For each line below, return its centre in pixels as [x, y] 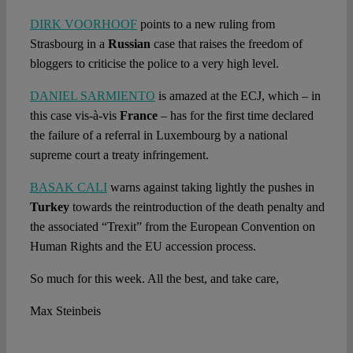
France [138, 116]
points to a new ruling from [206, 24]
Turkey [49, 207]
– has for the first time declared [235, 116]
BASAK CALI [68, 188]
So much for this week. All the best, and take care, [154, 279]
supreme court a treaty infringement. [119, 155]
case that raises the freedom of [226, 44]
